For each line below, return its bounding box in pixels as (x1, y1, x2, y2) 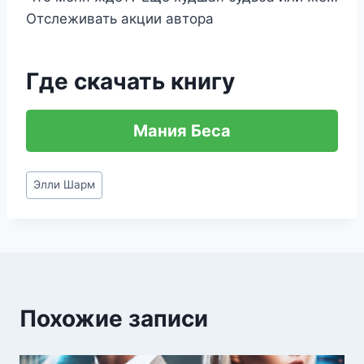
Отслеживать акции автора (26, 11, 214, 27)
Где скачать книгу (26, 67, 235, 95)
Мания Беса (133, 121, 231, 141)
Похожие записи (19, 304, 208, 332)
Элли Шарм (33, 178, 96, 192)
